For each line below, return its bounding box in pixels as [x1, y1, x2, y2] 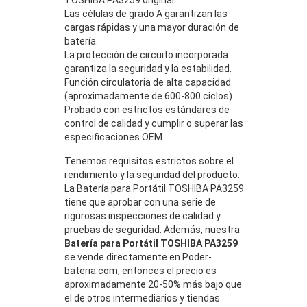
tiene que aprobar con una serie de [64, 196, 216, 208]
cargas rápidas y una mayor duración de [64, 21, 239, 33]
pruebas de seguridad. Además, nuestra [64, 223, 240, 235]
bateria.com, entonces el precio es [64, 265, 217, 276]
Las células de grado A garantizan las [64, 8, 228, 19]
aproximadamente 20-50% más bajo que [64, 278, 242, 290]
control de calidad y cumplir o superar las [64, 117, 243, 129]
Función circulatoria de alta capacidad [64, 76, 231, 88]
